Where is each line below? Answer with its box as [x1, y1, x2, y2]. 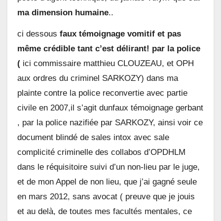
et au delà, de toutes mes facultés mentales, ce [17, 206, 192, 216]
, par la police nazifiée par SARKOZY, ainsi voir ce [17, 117, 203, 127]
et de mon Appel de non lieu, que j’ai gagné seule [17, 177, 197, 186]
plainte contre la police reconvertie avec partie [17, 88, 187, 98]
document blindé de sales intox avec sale [17, 132, 169, 142]
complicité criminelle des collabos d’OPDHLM [17, 147, 185, 157]
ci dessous [17, 29, 60, 38]
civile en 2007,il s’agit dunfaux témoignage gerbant [17, 103, 203, 112]
